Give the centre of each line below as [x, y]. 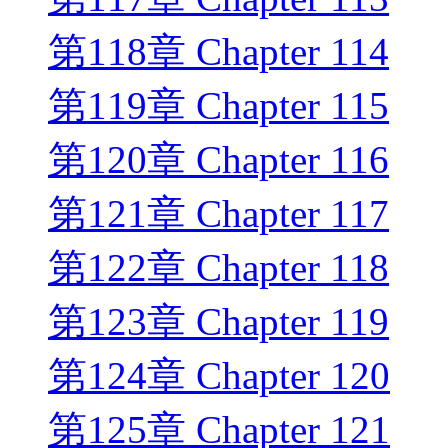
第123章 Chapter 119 [218, 322]
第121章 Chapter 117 [218, 214]
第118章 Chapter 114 [218, 52]
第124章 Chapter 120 [219, 376]
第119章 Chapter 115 [218, 106]
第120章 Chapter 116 [218, 160]
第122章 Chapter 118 [218, 268]
